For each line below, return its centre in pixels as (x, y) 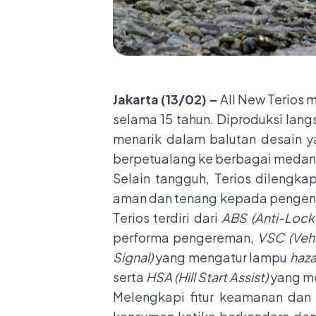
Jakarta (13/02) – (165, 99)
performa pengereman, (186, 237)
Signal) (133, 257)
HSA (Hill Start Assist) (208, 276)
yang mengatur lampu (221, 257)
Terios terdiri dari (168, 217)
